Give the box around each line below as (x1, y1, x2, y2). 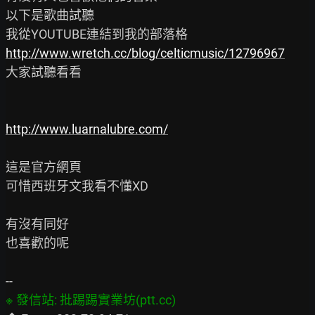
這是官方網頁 (6, 160, 82, 174)
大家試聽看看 (6, 65, 82, 79)
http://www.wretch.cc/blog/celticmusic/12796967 (6, 46, 285, 60)
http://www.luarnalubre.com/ (6, 122, 168, 136)
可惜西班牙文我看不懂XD (6, 179, 148, 193)
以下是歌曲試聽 (6, 8, 94, 22)
